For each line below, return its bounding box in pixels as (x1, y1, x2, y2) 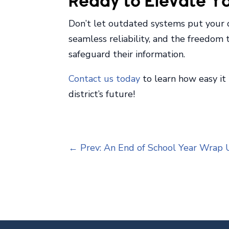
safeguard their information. (68, 48, 186, 61)
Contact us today (68, 73, 141, 85)
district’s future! (68, 88, 135, 101)
